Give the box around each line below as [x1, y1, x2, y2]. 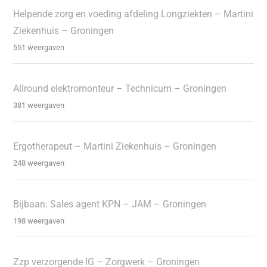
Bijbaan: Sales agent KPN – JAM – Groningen [13, 198, 207, 210]
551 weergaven [13, 43, 65, 52]
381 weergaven [13, 101, 65, 110]
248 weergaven [13, 159, 65, 168]
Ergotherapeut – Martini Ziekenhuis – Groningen [13, 141, 217, 153]
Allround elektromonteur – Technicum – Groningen [13, 83, 227, 95]
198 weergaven [13, 216, 65, 226]
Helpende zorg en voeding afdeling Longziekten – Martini [13, 8, 254, 20]
